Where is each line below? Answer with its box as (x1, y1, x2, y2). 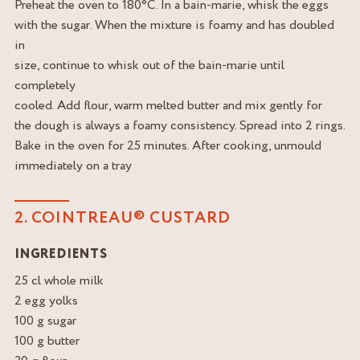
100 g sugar (14, 312, 76, 329)
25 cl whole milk (14, 272, 104, 289)
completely (14, 76, 76, 94)
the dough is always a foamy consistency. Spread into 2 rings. (14, 117, 346, 134)
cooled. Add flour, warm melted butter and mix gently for (14, 96, 322, 114)
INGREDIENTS (14, 245, 108, 264)
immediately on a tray (14, 157, 132, 174)
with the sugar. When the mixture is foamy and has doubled (14, 16, 334, 34)
